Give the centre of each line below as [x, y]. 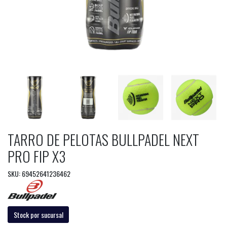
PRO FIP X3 [37, 156]
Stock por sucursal [38, 214]
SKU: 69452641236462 [39, 173]
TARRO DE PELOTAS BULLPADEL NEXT [103, 139]
